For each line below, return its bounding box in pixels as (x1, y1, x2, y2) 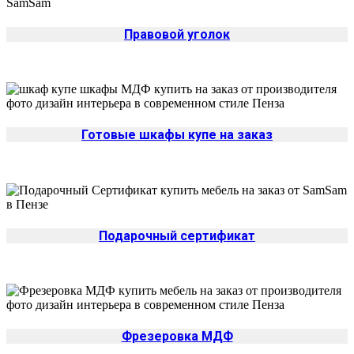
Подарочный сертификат (99, 228, 255, 243)
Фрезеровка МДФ (121, 329, 233, 345)
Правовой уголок (124, 26, 230, 42)
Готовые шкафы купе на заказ (81, 127, 273, 143)
